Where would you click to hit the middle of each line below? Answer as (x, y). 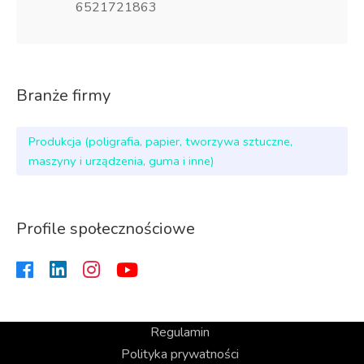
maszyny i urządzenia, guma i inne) (121, 161)
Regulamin (180, 332)
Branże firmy (63, 95)
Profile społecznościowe (106, 229)
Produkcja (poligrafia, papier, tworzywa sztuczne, (160, 141)
